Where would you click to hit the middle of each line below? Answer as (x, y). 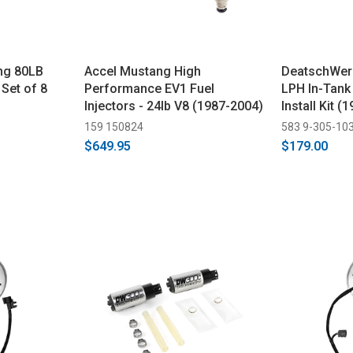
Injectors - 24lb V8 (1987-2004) (173, 106)
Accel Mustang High (142, 71)
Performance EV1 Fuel (149, 88)
